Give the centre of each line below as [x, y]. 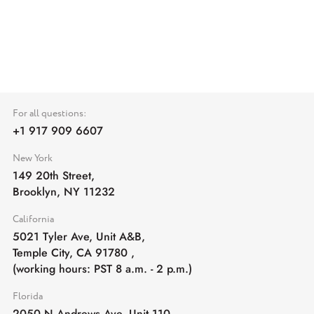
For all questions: [49, 114]
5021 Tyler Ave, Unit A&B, [79, 237]
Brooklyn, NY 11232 [64, 192]
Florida [28, 296]
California [33, 219]
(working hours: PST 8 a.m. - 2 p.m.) [102, 269]
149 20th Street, [54, 176]
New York [33, 158]
